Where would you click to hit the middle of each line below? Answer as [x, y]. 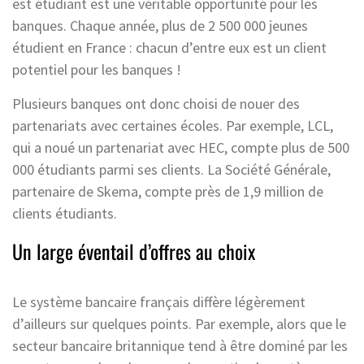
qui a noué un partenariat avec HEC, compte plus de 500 [181, 147]
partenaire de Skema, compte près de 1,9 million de [168, 191]
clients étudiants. [66, 213]
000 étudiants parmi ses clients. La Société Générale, [171, 169]
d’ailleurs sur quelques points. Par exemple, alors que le [179, 323]
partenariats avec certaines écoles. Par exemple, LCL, [173, 125]
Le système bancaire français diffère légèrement [159, 301]
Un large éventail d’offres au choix [134, 251]
